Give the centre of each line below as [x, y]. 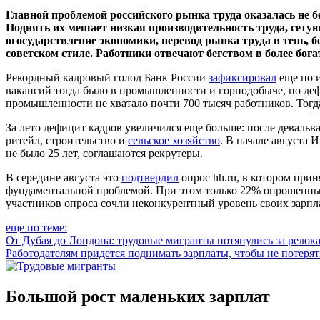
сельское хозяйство [174, 140]
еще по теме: [36, 227]
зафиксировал [242, 77]
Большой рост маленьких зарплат [138, 296]
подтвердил [150, 177]
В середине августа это [64, 177]
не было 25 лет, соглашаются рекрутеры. [104, 153]
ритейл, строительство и [67, 140]
